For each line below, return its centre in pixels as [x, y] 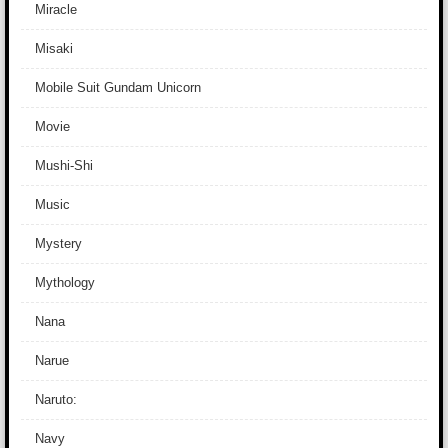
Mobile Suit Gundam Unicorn [118, 87]
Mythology [65, 282]
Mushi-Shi [64, 165]
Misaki [54, 48]
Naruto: [56, 399]
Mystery [58, 243]
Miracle [56, 9]
